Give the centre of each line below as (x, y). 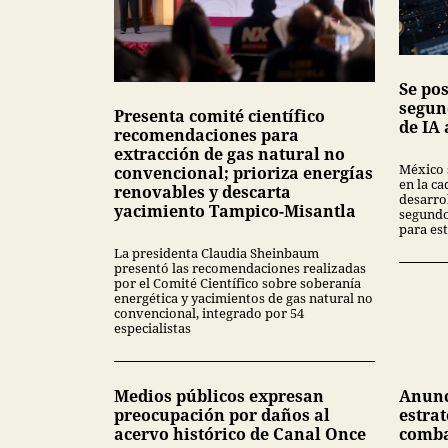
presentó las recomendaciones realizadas (240, 268)
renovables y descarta (202, 192)
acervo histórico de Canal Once (240, 434)
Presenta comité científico (219, 116)
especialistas (152, 328)
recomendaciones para (206, 135)
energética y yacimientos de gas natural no (243, 298)
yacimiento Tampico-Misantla (235, 211)
